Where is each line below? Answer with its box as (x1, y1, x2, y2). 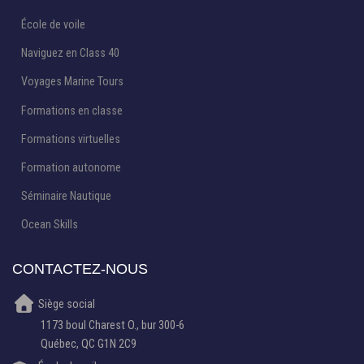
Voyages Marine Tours (20, 75, 123, 89)
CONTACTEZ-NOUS (12, 261, 148, 278)
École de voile (20, 17, 85, 31)
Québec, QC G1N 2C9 (41, 336, 136, 350)
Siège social (36, 297, 96, 310)
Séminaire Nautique (20, 189, 111, 203)
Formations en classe (20, 103, 123, 117)
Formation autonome (20, 160, 121, 174)
